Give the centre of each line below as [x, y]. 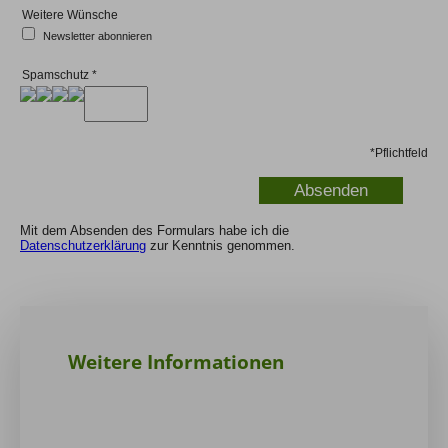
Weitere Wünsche [70, 14]
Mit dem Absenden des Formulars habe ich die [154, 230]
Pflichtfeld [401, 152]
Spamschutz [55, 75]
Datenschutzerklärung [83, 245]
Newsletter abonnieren [97, 35]
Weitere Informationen [176, 362]
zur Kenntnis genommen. [220, 245]
